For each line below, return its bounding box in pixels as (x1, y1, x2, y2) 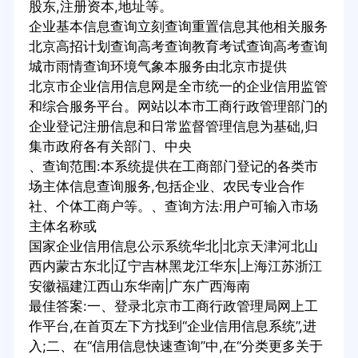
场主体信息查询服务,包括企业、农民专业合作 (28, 178, 304, 195)
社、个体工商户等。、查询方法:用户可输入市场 (28, 198, 318, 215)
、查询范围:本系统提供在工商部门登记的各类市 (28, 158, 318, 175)
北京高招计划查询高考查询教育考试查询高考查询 (28, 38, 328, 55)
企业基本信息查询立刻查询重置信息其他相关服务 (28, 18, 328, 35)
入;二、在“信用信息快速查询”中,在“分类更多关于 (28, 338, 323, 355)
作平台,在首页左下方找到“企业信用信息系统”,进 (28, 318, 316, 335)
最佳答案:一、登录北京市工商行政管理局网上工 (28, 298, 318, 315)
